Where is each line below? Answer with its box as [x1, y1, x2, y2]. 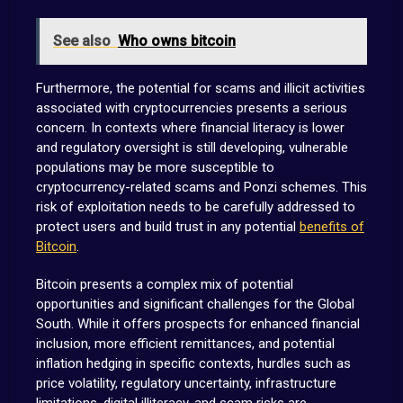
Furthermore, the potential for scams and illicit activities [35, 80, 365, 96]
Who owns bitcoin [117, 32, 236, 49]
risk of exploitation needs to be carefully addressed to [35, 199, 355, 215]
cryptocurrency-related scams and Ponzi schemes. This [35, 179, 367, 195]
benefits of [299, 219, 364, 235]
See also [52, 32, 111, 49]
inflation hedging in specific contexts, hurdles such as [35, 355, 351, 372]
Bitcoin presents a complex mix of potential [35, 276, 293, 292]
